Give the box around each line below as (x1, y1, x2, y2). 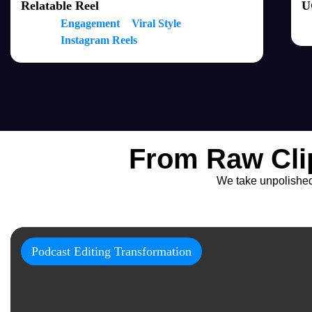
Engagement (61, 17, 120, 29)
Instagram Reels (61, 34, 137, 46)
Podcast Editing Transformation (31, 244, 192, 259)
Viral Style (132, 17, 181, 29)
